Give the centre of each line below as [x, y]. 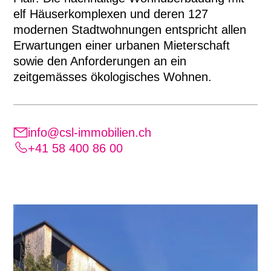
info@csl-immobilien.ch [89, 132]
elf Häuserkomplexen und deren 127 [110, 14]
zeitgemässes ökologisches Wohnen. [112, 77]
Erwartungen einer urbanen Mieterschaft [121, 45]
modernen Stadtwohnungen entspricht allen [129, 29]
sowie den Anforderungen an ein [100, 61]
